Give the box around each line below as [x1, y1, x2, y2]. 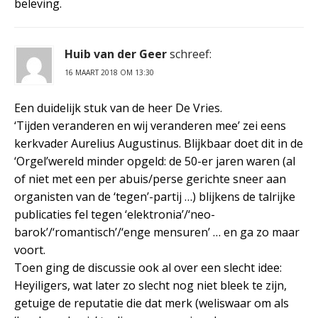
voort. [14, 241, 45, 258]
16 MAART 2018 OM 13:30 [65, 67, 154, 77]
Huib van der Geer [65, 45, 167, 62]
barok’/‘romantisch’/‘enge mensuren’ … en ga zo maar [14, 224, 300, 240]
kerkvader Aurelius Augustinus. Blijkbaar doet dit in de [14, 135, 303, 151]
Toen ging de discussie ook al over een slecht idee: [14, 259, 282, 275]
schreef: [170, 45, 212, 62]
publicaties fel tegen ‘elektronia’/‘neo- [14, 206, 215, 222]
